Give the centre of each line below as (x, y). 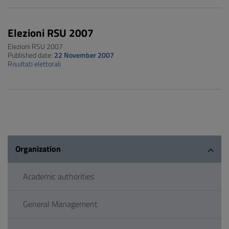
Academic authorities (59, 176)
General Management (60, 204)
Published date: (31, 55)
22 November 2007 (84, 55)
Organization (38, 149)
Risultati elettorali (34, 64)
